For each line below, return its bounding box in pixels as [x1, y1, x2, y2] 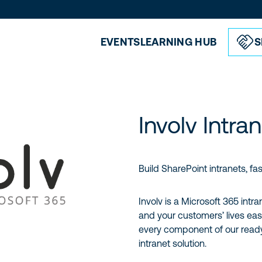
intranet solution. [138, 238, 206, 249]
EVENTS [100, 36, 140, 48]
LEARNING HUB [140, 36, 217, 48]
